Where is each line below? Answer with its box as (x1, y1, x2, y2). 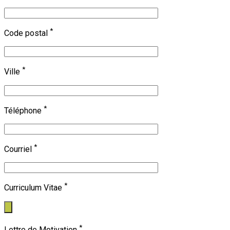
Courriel (4, 144, 34, 155)
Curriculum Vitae (4, 183, 64, 193)
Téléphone (4, 106, 44, 116)
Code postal (4, 28, 50, 39)
